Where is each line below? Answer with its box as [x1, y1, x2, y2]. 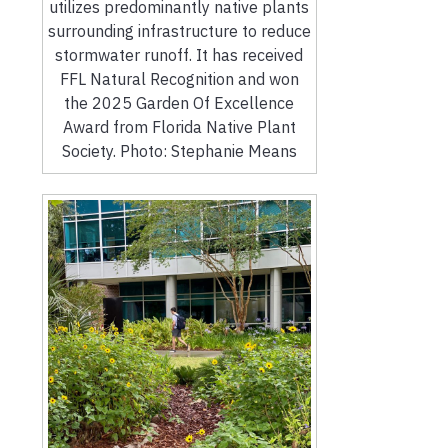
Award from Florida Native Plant [62, 116, 296, 137]
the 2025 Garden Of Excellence [64, 92, 295, 113]
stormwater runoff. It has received [55, 44, 304, 65]
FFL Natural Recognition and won [59, 68, 299, 89]
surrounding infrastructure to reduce [47, 20, 311, 41]
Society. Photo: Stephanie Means [61, 140, 297, 161]
